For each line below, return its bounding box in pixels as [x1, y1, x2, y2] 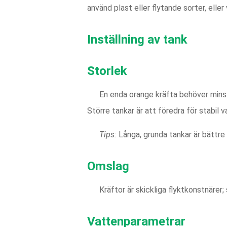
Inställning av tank [87, 32, 187, 47]
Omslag [87, 159, 129, 173]
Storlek [87, 64, 127, 78]
